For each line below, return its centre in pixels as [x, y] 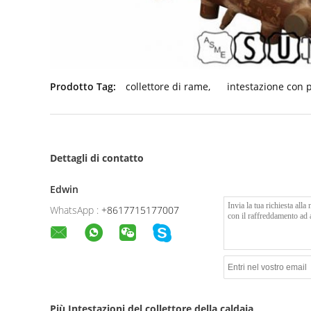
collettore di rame [167, 86]
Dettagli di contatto [97, 158]
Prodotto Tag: [83, 86]
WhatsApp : [74, 210]
